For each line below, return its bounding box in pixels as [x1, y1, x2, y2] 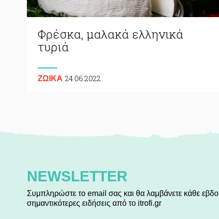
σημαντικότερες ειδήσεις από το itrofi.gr [27, 198, 161, 207]
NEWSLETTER [27, 168, 128, 184]
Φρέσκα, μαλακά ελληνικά [38, 26, 183, 42]
